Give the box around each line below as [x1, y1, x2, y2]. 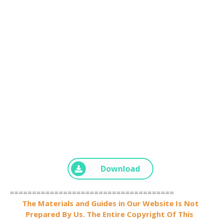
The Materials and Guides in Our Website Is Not [22, 198, 199, 208]
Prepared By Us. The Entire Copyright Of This [26, 209, 195, 219]
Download [101, 163, 140, 174]
